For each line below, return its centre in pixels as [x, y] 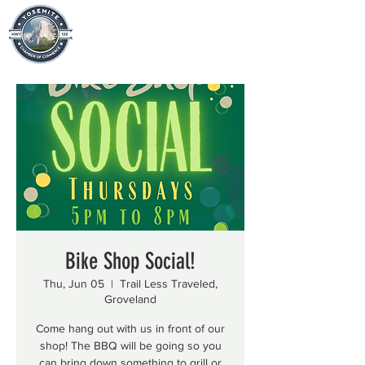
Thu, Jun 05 [74, 284]
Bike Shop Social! [130, 261]
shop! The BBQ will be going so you [130, 345]
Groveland [130, 299]
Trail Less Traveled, [169, 284]
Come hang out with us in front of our [130, 328]
